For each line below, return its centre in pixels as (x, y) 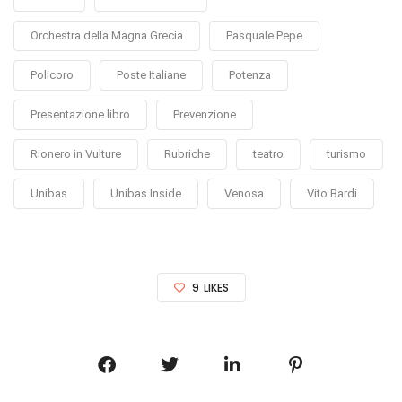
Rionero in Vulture (76, 153)
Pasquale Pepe (264, 35)
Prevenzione (205, 114)
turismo (346, 153)
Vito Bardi (332, 193)
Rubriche (187, 153)
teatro (268, 153)
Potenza (250, 74)
